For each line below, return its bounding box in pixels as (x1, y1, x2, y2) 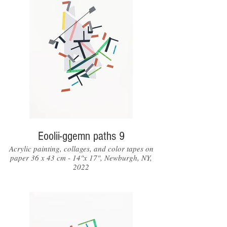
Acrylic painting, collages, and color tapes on (9, 143, 154, 154)
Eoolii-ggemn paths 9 (38, 129, 124, 143)
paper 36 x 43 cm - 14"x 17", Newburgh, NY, (10, 153, 152, 163)
